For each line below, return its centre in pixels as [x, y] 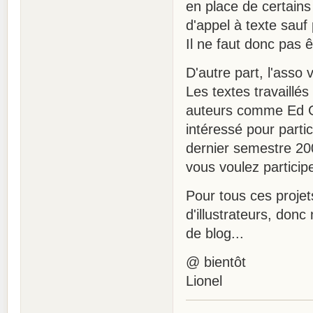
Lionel [204, 281]
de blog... [215, 234]
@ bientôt [216, 262]
